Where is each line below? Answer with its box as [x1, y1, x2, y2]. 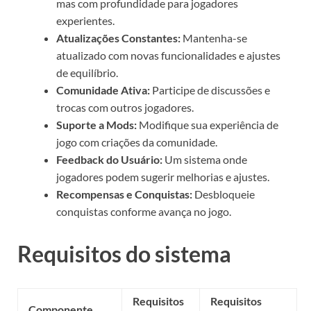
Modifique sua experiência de [137, 117, 278, 131]
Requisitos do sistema [17, 240, 231, 268]
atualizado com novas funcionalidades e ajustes [56, 48, 280, 62]
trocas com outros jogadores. [56, 100, 194, 114]
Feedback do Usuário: [56, 152, 162, 166]
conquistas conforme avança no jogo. [56, 204, 231, 218]
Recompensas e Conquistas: [56, 187, 192, 201]
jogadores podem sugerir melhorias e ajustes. [56, 169, 269, 183]
